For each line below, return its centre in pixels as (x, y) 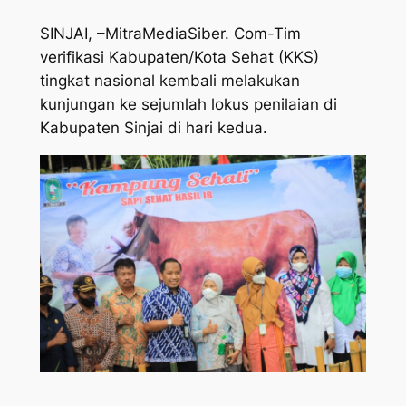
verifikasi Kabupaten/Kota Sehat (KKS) (179, 57)
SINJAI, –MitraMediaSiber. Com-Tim (170, 33)
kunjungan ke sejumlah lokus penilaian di (188, 104)
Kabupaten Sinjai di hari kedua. (153, 127)
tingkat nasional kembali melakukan (169, 80)
